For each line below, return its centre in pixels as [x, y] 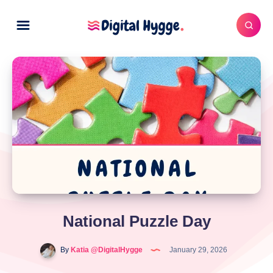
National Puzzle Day [136, 221]
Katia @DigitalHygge [105, 250]
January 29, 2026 [197, 250]
